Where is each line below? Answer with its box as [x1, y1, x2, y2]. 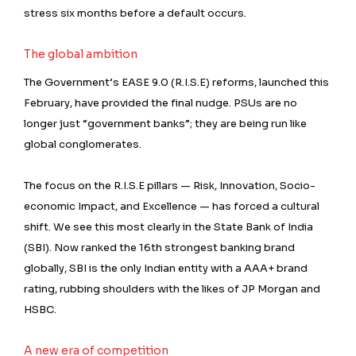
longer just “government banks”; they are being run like [24, 117, 307, 130]
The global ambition [24, 47, 137, 61]
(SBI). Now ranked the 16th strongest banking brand [24, 241, 295, 254]
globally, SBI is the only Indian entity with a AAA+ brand [24, 261, 308, 275]
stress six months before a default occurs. [24, 6, 246, 20]
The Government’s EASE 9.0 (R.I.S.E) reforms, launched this [24, 75, 329, 89]
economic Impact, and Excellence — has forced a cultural [24, 199, 319, 213]
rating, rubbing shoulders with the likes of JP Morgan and [24, 282, 320, 296]
